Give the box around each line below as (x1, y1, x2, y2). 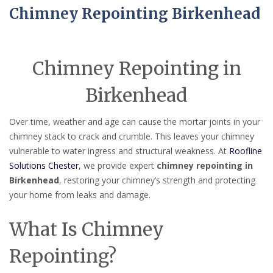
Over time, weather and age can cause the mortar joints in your (9, 116, 260, 128)
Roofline (229, 145, 262, 157)
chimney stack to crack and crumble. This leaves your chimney (9, 130, 254, 143)
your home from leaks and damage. (9, 189, 151, 201)
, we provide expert (79, 160, 157, 172)
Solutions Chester (9, 160, 79, 172)
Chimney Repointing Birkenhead (9, 4, 260, 24)
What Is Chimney (9, 217, 164, 241)
